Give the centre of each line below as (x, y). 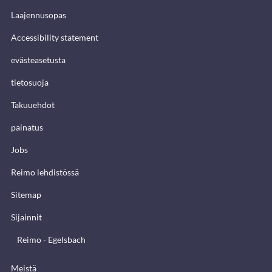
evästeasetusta (38, 59)
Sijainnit (26, 217)
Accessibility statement (55, 37)
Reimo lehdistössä (45, 172)
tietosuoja (30, 82)
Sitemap (26, 194)
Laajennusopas (39, 15)
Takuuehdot (33, 104)
